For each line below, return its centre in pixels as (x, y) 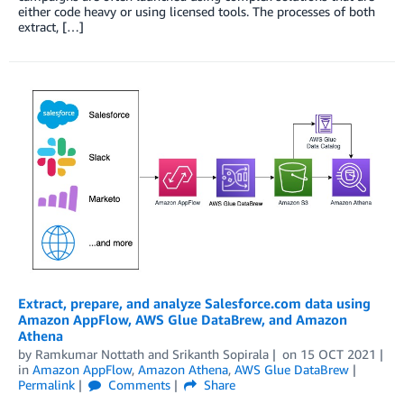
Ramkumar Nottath (90, 354)
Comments (137, 385)
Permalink (46, 385)
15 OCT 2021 (338, 354)
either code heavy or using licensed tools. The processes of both (197, 12)
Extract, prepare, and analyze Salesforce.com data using (194, 303)
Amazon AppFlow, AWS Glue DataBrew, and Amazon (183, 320)
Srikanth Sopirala (220, 354)
